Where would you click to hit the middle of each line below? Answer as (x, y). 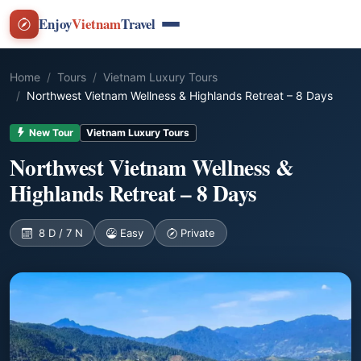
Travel (138, 24)
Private (197, 233)
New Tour (51, 132)
